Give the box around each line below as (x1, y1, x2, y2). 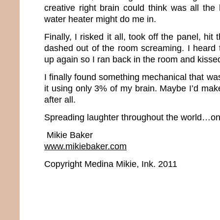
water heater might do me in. (44, 14, 159, 24)
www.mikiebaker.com (44, 141, 127, 151)
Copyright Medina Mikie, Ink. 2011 (44, 159, 177, 169)
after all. (44, 94, 76, 105)
